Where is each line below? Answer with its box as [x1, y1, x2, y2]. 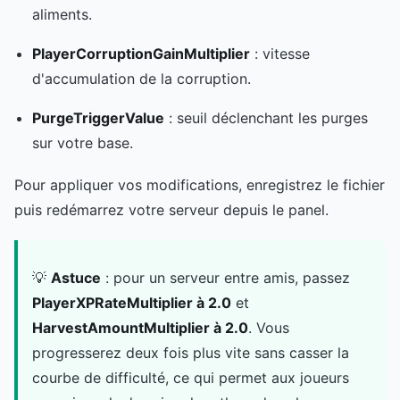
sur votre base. [32, 134, 133, 153]
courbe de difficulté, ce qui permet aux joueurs [32, 369, 349, 387]
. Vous [248, 319, 289, 337]
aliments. [32, 5, 92, 24]
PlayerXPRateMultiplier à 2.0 [32, 294, 231, 312]
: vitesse [250, 45, 310, 63]
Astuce [51, 269, 101, 287]
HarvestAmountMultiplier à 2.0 [32, 319, 248, 337]
